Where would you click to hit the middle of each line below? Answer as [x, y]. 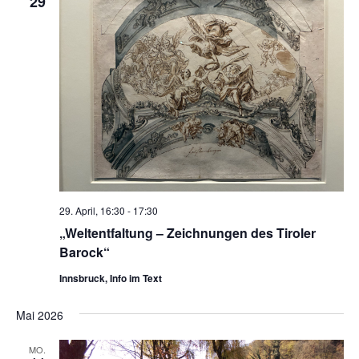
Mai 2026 [39, 315]
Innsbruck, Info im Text [110, 278]
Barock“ [84, 252]
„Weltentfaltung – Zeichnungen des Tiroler [187, 233]
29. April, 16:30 [92, 211]
